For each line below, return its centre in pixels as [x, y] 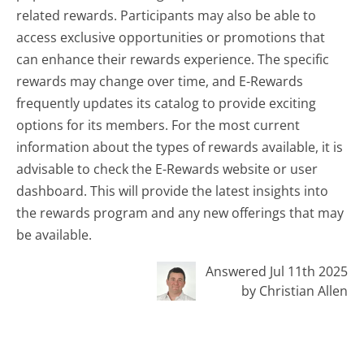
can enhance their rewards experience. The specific [173, 60]
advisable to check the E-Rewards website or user [167, 169]
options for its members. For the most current [158, 126]
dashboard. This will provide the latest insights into [173, 191]
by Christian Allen [294, 291]
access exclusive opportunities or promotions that [171, 38]
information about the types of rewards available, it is [180, 147]
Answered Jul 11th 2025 [276, 272]
